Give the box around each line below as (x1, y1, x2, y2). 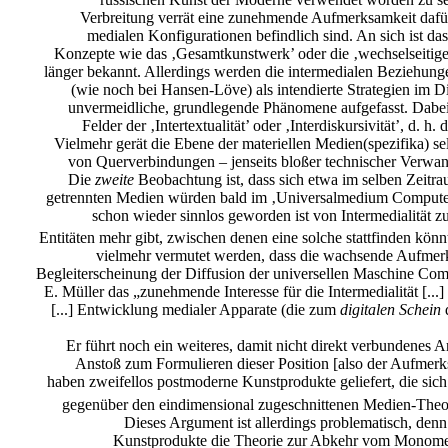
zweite (95, 171, 138, 189)
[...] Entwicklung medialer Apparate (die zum (51, 301, 340, 319)
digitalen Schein (340, 301, 441, 319)
